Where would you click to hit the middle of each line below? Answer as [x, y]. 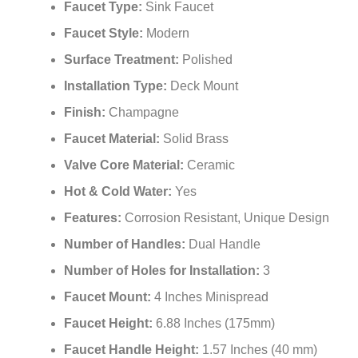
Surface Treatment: [123, 60]
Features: [94, 218]
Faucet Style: [105, 34]
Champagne [144, 113]
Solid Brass [196, 139]
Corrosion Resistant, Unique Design [227, 218]
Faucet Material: [113, 139]
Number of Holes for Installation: [163, 271]
